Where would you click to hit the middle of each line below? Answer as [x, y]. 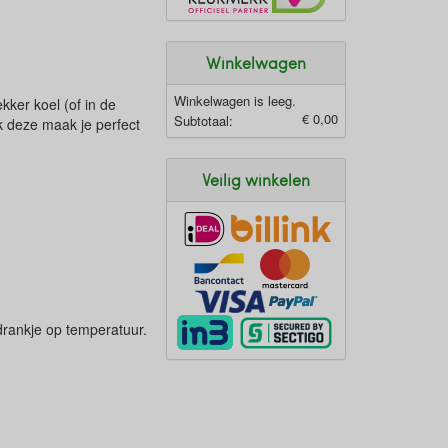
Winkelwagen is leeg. [235, 100]
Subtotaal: [203, 120]
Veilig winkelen [256, 179]
